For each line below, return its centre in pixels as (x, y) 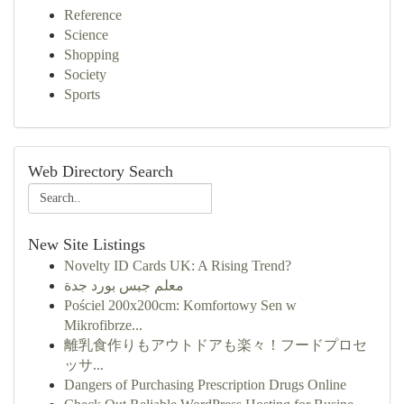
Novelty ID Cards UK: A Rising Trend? (178, 266)
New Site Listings (87, 244)
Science (86, 35)
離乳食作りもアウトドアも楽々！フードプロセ (216, 345)
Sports (82, 94)
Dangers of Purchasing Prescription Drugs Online (205, 385)
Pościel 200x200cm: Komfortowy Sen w (180, 305)
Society (85, 74)
